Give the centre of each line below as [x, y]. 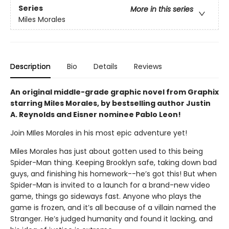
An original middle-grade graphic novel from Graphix [114, 92]
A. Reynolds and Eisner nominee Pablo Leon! [96, 114]
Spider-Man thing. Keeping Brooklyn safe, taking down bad [113, 163]
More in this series [162, 9]
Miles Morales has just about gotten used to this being [107, 151]
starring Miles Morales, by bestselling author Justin [110, 103]
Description [30, 66]
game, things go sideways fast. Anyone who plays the [106, 196]
